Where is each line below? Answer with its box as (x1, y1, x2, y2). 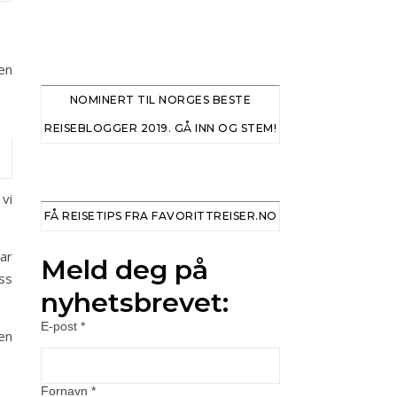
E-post (41, 319, 81, 333)
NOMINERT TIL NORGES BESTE (69, 93, 252, 106)
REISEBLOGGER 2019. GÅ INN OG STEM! (44, 121, 276, 135)
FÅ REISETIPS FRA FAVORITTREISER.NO (43, 209, 277, 222)
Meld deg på (41, 253, 208, 286)
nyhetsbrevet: (41, 286, 229, 319)
